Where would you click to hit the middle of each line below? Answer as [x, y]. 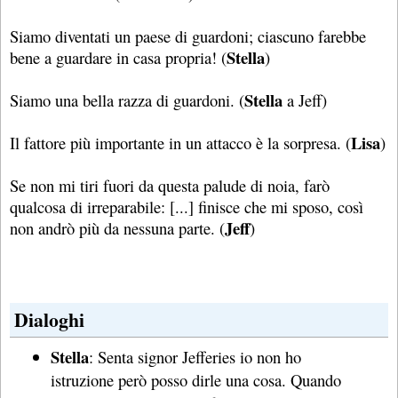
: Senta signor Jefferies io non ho [195, 357]
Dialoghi [49, 319]
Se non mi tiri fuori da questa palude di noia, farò [170, 185]
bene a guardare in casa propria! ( [118, 57]
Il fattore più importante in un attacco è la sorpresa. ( [180, 142]
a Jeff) [307, 99]
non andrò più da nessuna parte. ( [117, 227]
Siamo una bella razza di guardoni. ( [127, 99]
